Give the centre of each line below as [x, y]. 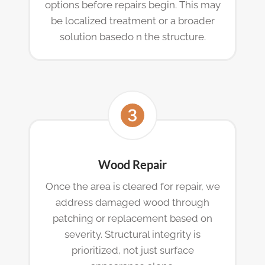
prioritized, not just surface [132, 250]
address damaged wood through [132, 202]
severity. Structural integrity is [132, 234]
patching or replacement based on [132, 218]
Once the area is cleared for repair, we [132, 186]
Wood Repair [132, 164]
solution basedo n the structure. [132, 36]
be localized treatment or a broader [132, 20]
